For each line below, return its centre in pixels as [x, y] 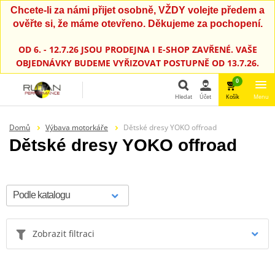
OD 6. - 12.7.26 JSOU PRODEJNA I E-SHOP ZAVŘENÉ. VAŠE [137, 49]
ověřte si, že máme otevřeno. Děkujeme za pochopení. [137, 24]
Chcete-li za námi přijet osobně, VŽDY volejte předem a [137, 10]
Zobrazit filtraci [64, 233]
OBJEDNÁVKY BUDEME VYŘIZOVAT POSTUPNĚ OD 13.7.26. [137, 63]
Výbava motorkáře [76, 127]
